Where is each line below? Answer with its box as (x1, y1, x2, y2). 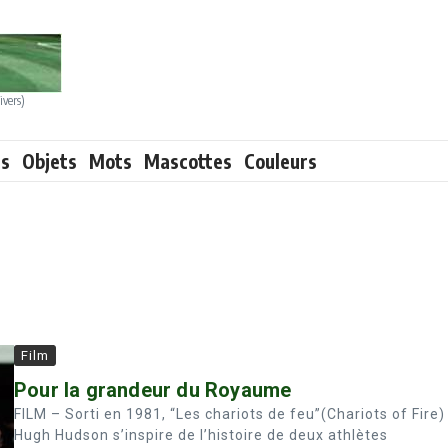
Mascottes (144, 149, 232, 173)
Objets (22, 149, 77, 173)
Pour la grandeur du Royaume (14, 378, 292, 402)
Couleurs (244, 149, 317, 173)
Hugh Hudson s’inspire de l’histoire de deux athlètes (14, 427, 388, 443)
